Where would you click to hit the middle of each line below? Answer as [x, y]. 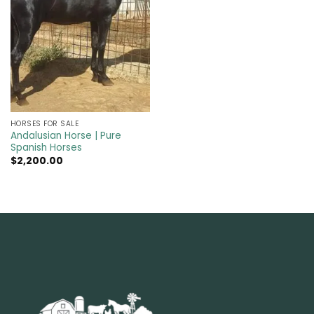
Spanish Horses [46, 148]
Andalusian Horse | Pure [66, 136]
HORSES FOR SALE [45, 123]
